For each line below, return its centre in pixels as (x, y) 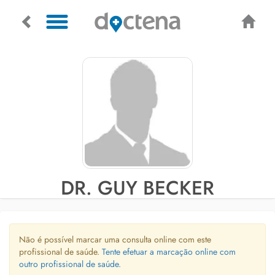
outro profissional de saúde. (70, 264)
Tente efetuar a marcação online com (169, 252)
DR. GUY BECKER (137, 188)
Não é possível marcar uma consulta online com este (115, 239)
